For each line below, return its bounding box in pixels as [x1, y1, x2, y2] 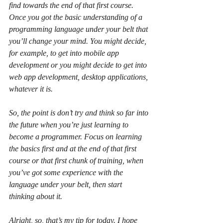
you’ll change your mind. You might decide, [9, 36, 148, 45]
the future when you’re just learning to [9, 120, 130, 129]
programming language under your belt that [9, 24, 150, 33]
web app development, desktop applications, [9, 72, 150, 81]
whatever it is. [9, 84, 53, 93]
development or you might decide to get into [9, 60, 149, 69]
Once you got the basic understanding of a [9, 12, 144, 21]
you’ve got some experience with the [9, 168, 125, 177]
